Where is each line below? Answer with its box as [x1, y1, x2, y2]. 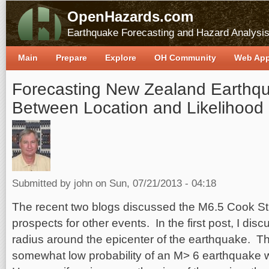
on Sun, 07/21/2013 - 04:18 [92, 177, 216, 189]
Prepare [56, 53, 87, 62]
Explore [105, 53, 136, 62]
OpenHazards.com [67, 8, 193, 25]
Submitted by [12, 177, 74, 189]
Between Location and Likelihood [12, 98, 264, 117]
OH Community [154, 53, 216, 62]
